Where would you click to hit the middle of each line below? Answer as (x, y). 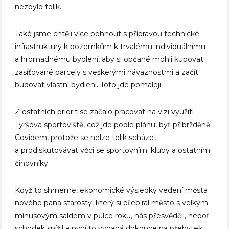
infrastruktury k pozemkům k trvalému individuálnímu (110, 47)
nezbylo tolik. (38, 7)
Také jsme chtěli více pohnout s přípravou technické (107, 34)
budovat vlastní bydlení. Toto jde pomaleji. (89, 85)
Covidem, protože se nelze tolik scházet (86, 138)
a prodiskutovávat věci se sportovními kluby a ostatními (113, 151)
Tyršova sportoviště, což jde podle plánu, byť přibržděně (113, 125)
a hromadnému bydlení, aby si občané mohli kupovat (109, 60)
